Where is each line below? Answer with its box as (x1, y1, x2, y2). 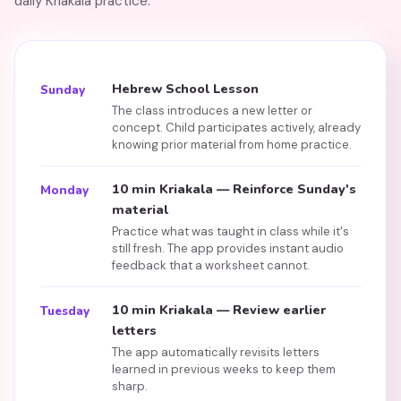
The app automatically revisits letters (112, 345, 320, 360)
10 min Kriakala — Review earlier (112, 301, 326, 319)
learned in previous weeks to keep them (112, 362, 336, 377)
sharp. (112, 379, 148, 394)
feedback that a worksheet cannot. (112, 258, 310, 273)
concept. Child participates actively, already (112, 120, 361, 135)
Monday (40, 182, 89, 199)
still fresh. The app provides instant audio (112, 241, 344, 256)
